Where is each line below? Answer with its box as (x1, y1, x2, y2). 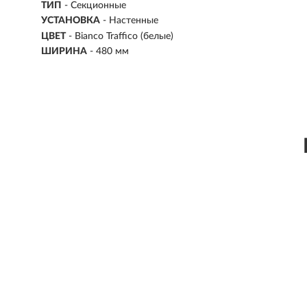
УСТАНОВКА (41, 16, 100, 26)
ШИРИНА (41, 47, 87, 56)
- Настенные (103, 16, 158, 26)
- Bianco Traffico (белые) (69, 31, 173, 41)
